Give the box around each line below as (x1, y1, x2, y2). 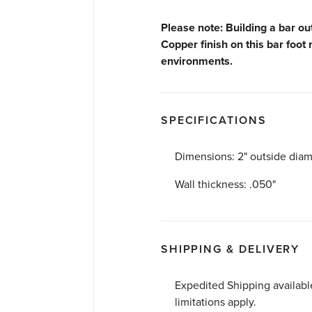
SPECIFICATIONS (160, 114, 267, 127)
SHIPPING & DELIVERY (160, 242, 300, 256)
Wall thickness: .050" (174, 178, 276, 192)
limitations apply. (174, 295, 256, 309)
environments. (160, 54, 233, 68)
